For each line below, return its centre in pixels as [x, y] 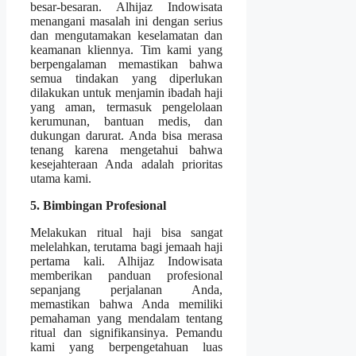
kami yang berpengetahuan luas [127, 347]
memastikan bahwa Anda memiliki [127, 304]
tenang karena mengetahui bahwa [127, 150]
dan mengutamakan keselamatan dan [127, 36]
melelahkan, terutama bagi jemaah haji [127, 247]
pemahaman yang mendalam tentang [127, 319]
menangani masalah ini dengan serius [127, 21]
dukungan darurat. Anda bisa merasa [127, 136]
